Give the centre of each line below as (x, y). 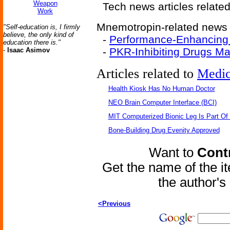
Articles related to (147, 74)
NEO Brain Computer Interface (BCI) (162, 102)
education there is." (32, 42)
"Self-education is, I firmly (42, 27)
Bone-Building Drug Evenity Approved (164, 130)
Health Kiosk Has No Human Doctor (161, 89)
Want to (173, 152)
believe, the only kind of (39, 35)
